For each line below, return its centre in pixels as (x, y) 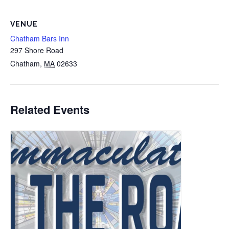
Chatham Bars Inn (40, 38)
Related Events (50, 109)
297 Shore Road (37, 50)
